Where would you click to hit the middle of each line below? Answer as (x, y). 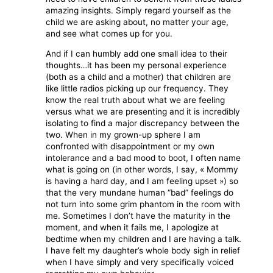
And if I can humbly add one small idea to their (137, 53)
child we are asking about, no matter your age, (137, 22)
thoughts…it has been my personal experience (136, 65)
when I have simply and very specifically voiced (140, 262)
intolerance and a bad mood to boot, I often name (144, 158)
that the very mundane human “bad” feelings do (140, 192)
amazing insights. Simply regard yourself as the (139, 11)
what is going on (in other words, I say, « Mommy (142, 169)
